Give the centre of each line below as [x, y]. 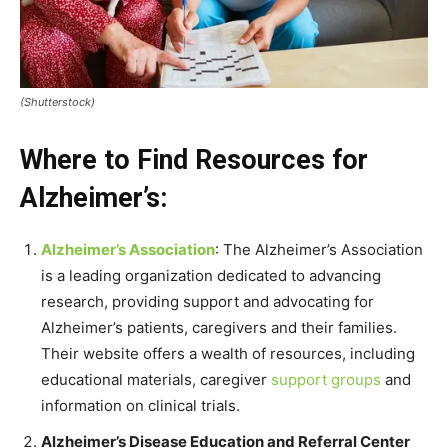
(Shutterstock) [57, 102]
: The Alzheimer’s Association [319, 250]
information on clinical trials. [140, 406]
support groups [326, 380]
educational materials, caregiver [156, 380]
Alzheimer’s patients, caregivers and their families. [219, 328]
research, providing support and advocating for [207, 302]
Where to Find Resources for [194, 160]
